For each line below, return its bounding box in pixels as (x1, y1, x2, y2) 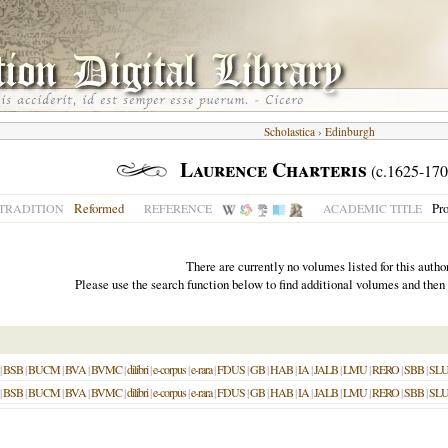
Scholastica (263, 124, 315, 139)
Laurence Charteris (180, 155, 367, 184)
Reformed (74, 199, 124, 217)
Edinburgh (324, 124, 375, 139)
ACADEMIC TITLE (323, 200, 422, 216)
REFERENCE (144, 200, 212, 216)
